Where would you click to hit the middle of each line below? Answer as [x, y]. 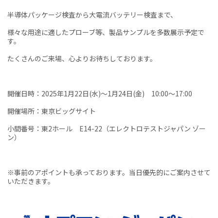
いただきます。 [31, 181]
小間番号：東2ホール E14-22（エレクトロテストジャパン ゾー [107, 129]
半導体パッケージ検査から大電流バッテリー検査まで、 [92, 15]
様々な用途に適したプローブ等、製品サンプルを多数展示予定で [106, 32]
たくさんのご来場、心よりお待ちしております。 [82, 59]
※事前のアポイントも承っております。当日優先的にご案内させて [109, 173]
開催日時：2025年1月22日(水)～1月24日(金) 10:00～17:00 [100, 94]
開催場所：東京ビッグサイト [52, 111]
